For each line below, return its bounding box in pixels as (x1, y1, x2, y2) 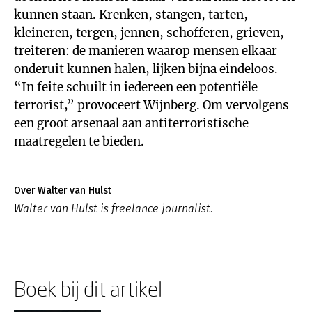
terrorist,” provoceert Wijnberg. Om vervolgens (14, 97, 289, 113)
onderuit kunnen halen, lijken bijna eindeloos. (14, 61, 278, 77)
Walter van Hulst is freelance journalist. (14, 202, 212, 215)
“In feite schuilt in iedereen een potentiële (14, 79, 258, 95)
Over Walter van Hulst (14, 185, 111, 196)
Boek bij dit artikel (14, 276, 162, 301)
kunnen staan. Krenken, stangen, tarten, (14, 7, 248, 22)
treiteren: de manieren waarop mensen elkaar (14, 43, 277, 58)
